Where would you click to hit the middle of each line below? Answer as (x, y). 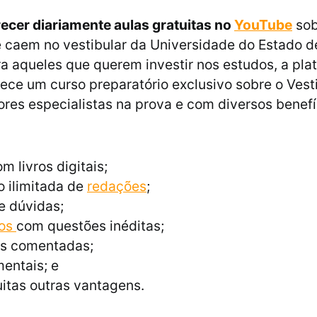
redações (117, 186)
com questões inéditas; (90, 226)
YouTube (263, 25)
